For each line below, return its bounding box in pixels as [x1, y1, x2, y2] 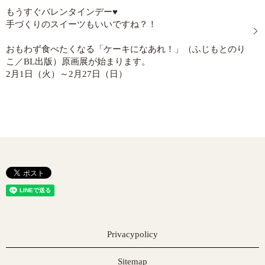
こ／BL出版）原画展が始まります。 [6, 56, 150, 66]
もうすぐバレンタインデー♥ [6, 7, 118, 17]
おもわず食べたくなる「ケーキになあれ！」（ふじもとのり [6, 44, 245, 54]
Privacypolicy [107, 229, 158, 239]
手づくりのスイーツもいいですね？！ [6, 19, 157, 29]
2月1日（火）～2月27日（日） [6, 69, 127, 79]
